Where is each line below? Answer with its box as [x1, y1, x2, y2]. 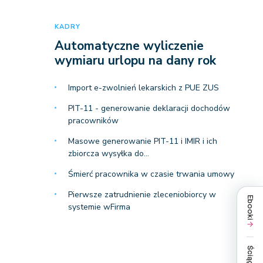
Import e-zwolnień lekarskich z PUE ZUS [68, 82, 219, 93]
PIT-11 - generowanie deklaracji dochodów [68, 103, 230, 114]
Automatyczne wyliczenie [54, 38, 204, 54]
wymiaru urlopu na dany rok [54, 52, 216, 69]
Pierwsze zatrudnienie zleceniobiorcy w [68, 189, 216, 200]
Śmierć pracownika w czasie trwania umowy [68, 168, 234, 180]
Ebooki [245, 194, 255, 220]
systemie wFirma [68, 201, 130, 213]
